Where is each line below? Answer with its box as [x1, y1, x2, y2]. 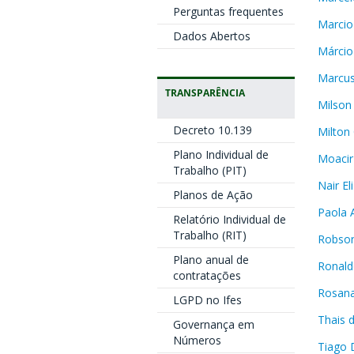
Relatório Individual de [172, 212, 286, 227]
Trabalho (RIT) [172, 228, 247, 243]
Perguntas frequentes [172, 4, 284, 19]
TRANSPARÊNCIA [164, 86, 245, 99]
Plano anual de [172, 252, 249, 267]
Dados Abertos [172, 28, 250, 43]
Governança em [172, 317, 254, 332]
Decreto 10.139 [172, 122, 252, 137]
